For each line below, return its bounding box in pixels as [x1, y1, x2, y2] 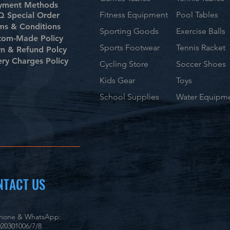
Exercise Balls [176, 26, 225, 36]
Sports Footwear [100, 43, 160, 52]
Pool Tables [176, 10, 218, 20]
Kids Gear [100, 75, 135, 85]
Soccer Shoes [176, 59, 226, 69]
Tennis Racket [176, 43, 227, 52]
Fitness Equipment [100, 10, 168, 20]
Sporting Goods [100, 26, 159, 36]
